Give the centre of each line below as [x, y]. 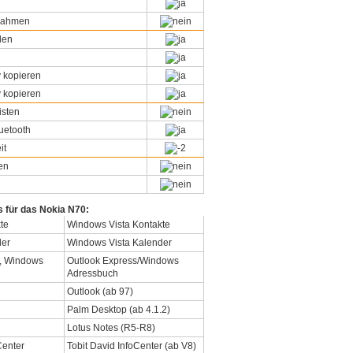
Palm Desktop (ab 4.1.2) [119, 309]
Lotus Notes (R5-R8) [111, 327]
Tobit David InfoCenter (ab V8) [132, 346]
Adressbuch [93, 273]
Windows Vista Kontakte [119, 224]
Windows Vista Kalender [119, 242]
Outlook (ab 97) [100, 291]
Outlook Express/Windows [123, 260]
